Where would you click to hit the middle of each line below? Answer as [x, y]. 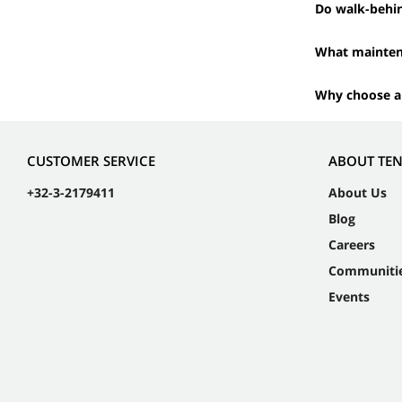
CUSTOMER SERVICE [91, 160]
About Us [358, 192]
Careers [352, 244]
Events [349, 296]
